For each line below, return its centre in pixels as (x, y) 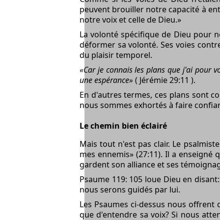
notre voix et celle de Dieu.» (130, 19)
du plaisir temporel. (116, 55)
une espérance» (106, 80)
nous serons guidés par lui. (130, 189)
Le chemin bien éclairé (123, 125)
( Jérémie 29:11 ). (164, 80)
